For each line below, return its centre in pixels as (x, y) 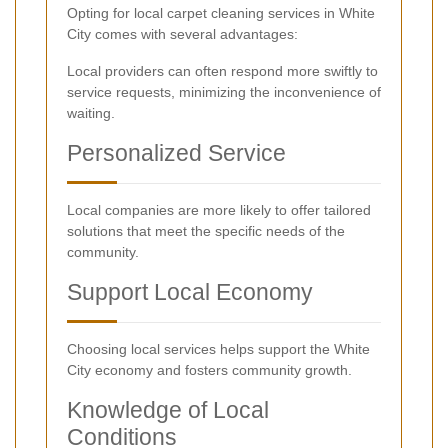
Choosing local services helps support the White (218, 349)
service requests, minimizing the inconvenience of (224, 92)
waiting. (91, 113)
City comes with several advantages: (182, 34)
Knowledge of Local (168, 410)
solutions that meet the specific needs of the (206, 231)
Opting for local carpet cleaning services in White (221, 13)
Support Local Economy (190, 292)
